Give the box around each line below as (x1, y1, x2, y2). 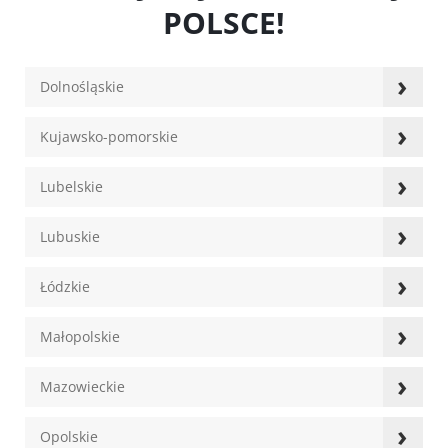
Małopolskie (40, 327, 120, 347)
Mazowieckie (40, 377, 125, 397)
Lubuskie (40, 227, 100, 247)
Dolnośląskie (40, 77, 124, 97)
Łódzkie (40, 277, 90, 297)
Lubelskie (40, 177, 103, 197)
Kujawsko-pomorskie (40, 127, 178, 147)
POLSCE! (163, 2, 285, 44)
